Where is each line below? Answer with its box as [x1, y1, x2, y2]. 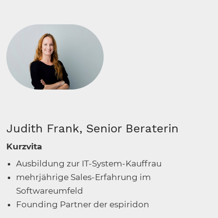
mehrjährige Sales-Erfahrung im [16, 172, 151, 182]
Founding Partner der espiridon [16, 199, 150, 209]
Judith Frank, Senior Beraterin [6, 121, 179, 135]
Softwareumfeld [16, 185, 84, 196]
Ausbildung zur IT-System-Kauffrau [16, 158, 162, 168]
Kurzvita [6, 141, 42, 151]
